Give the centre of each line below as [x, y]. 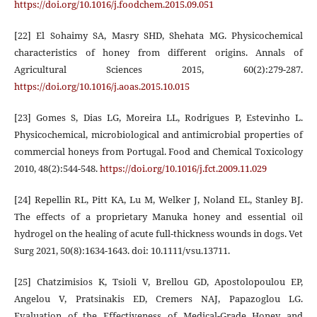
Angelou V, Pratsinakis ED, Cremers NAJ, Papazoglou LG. [158, 298]
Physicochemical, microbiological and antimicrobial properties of [158, 134]
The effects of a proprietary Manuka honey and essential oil [158, 216]
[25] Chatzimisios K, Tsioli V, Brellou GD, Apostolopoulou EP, [158, 281]
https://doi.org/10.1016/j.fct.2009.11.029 [183, 168]
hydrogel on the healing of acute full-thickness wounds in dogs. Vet [158, 233]
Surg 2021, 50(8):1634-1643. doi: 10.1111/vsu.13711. [122, 250]
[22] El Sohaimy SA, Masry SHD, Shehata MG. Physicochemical [158, 35]
